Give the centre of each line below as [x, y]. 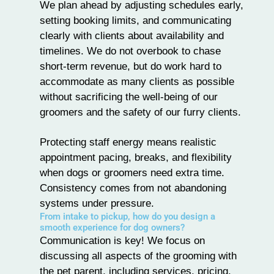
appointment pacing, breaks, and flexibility [136, 157]
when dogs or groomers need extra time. [132, 173]
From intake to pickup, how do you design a [128, 217]
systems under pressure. [97, 203]
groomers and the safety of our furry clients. [140, 112]
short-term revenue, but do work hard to [131, 66]
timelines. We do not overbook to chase [130, 51]
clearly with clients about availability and [132, 36]
